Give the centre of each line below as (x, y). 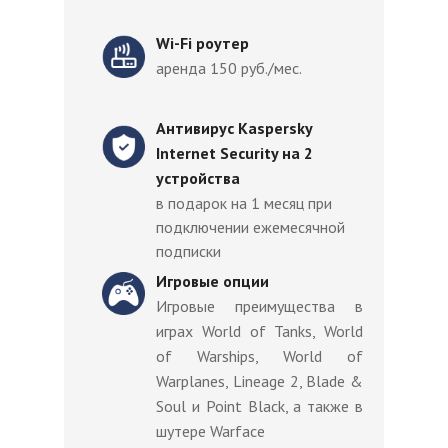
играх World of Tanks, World (259, 331)
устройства (198, 178)
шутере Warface (212, 431)
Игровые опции (212, 281)
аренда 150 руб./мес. (229, 68)
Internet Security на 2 (234, 153)
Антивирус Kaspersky (234, 128)
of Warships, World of (259, 356)
